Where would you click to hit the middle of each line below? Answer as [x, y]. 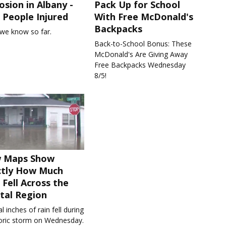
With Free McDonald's [144, 17]
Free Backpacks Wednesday [140, 65]
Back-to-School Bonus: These [143, 44]
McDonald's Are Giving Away [141, 54]
